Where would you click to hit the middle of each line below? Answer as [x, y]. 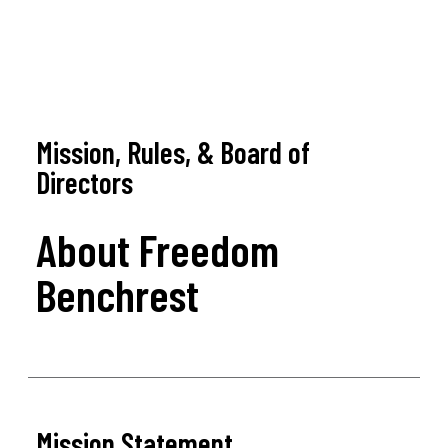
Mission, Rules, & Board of [172, 151]
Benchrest [117, 293]
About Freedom [157, 248]
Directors [84, 181]
